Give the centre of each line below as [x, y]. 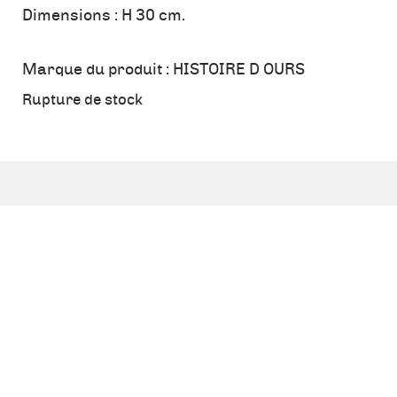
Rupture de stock [82, 101]
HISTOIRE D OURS [239, 70]
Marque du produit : [97, 70]
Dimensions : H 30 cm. [104, 16]
